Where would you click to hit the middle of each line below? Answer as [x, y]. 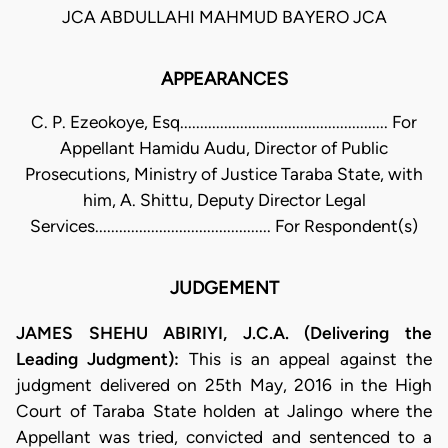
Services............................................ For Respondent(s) [224, 226]
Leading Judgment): [102, 358]
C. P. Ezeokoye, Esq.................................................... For [224, 122]
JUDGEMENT [224, 288]
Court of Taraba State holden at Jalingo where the [224, 410]
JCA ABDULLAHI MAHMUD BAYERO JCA [224, 17]
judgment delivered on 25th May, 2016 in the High [224, 384]
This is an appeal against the [310, 358]
